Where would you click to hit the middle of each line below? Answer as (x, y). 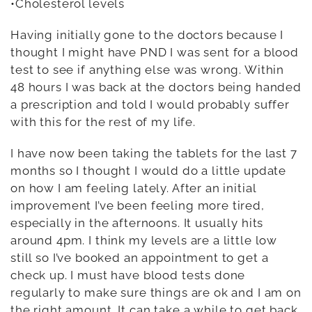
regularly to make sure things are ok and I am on (156, 292)
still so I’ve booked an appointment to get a (140, 257)
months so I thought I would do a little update (149, 170)
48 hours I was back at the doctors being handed (156, 87)
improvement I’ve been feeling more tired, (138, 205)
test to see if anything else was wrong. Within (148, 69)
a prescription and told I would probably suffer (150, 104)
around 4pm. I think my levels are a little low (144, 240)
